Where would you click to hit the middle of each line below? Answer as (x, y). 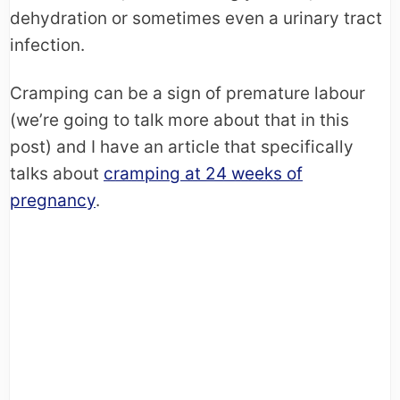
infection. (47, 46)
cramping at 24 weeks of (203, 174)
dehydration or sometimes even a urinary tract (196, 19)
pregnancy (53, 201)
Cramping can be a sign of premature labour (187, 94)
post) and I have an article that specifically (182, 147)
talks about (57, 174)
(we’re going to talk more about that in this (179, 121)
